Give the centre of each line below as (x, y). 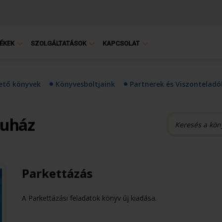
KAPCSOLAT (121, 44)
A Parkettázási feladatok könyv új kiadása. (89, 198)
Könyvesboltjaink (85, 84)
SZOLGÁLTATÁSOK (58, 44)
